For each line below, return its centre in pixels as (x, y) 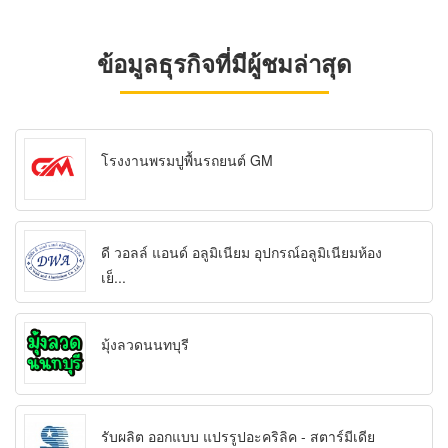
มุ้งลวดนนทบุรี (145, 344)
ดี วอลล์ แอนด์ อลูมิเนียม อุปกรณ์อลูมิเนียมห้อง (241, 252)
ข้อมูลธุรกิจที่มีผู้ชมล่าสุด (224, 63)
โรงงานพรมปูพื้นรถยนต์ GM (187, 160)
